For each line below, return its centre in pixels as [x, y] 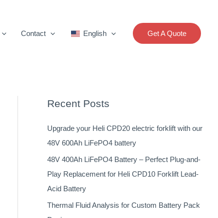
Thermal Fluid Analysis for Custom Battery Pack [123, 205]
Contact [33, 33]
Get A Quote [167, 33]
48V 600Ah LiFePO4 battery [91, 143]
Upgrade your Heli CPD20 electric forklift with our [125, 128]
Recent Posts [78, 103]
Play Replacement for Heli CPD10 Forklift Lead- [123, 174]
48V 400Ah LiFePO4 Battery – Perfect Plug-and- [124, 159]
